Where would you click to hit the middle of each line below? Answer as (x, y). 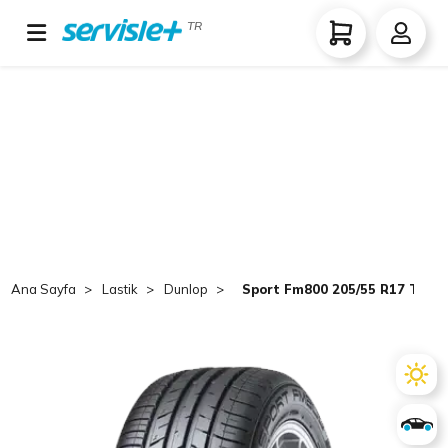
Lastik (120, 289)
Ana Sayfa (44, 289)
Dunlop (186, 289)
